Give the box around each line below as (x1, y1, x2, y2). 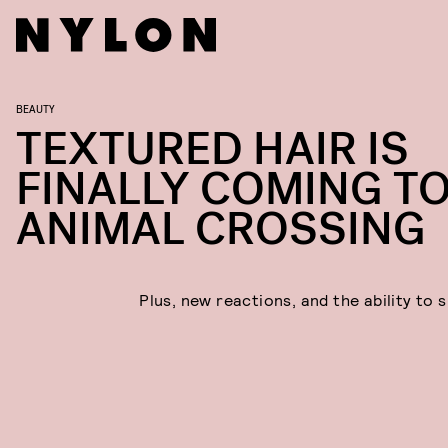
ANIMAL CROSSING (16, 200, 426, 259)
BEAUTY (16, 101, 55, 115)
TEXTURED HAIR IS (16, 120, 409, 179)
